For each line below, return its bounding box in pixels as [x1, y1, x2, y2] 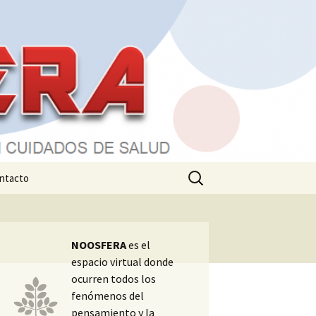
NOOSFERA [71, 238, 129, 252]
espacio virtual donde [71, 255, 174, 269]
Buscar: [184, 164, 219, 178]
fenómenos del [71, 288, 145, 303]
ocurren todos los [71, 272, 157, 286]
